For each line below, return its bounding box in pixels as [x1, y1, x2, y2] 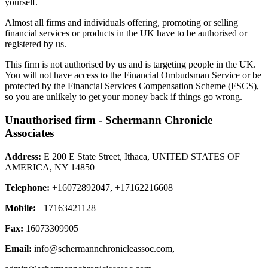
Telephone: [5, 182, 50, 193]
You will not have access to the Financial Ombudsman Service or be [5, 70, 261, 81]
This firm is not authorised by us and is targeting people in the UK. [5, 59, 256, 70]
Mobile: [5, 202, 36, 213]
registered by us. [5, 39, 66, 50]
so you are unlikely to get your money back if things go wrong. [5, 92, 242, 102]
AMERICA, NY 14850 [5, 162, 95, 172]
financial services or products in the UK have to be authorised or [5, 28, 247, 39]
